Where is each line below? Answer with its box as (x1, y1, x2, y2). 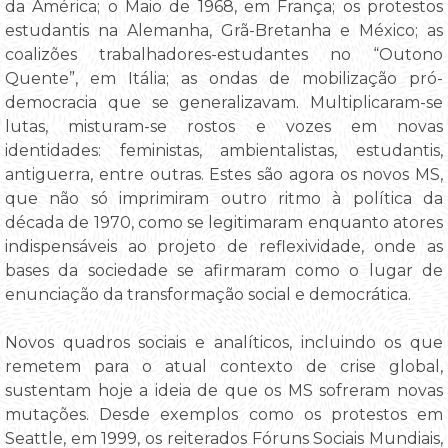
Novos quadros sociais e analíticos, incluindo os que (5, 332, 443, 352)
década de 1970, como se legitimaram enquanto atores (5, 212, 443, 232)
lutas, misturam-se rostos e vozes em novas (5, 116, 443, 136)
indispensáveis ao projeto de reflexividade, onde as (5, 236, 443, 256)
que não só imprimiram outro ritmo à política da (5, 188, 443, 208)
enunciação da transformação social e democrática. (5, 284, 411, 304)
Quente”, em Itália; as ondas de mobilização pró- (5, 68, 443, 88)
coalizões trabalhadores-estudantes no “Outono (5, 44, 443, 64)
